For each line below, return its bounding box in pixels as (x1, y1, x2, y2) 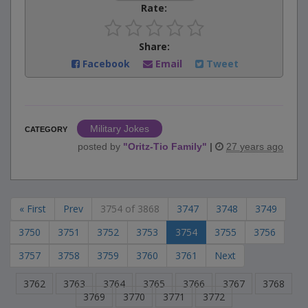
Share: (138, 40, 170, 54)
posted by (78, 141, 123, 153)
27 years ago (226, 141, 283, 153)
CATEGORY (25, 125, 67, 134)
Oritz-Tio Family (128, 141, 202, 153)
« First (19, 202, 46, 216)
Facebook (80, 57, 133, 71)
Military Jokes (90, 123, 149, 135)
